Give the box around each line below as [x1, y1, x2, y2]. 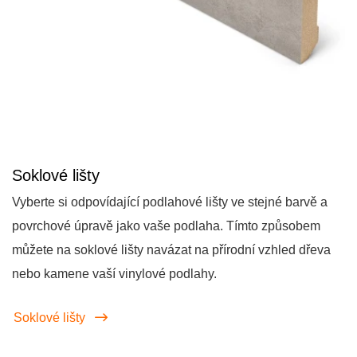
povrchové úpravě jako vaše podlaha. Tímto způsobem [12, 219, 320, 233]
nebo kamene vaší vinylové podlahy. [12, 267, 217, 280]
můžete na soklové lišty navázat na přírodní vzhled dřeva [12, 243, 331, 257]
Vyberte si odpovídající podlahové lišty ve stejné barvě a [12, 195, 328, 209]
